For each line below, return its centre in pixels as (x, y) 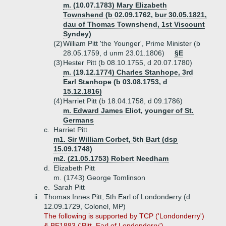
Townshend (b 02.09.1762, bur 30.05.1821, (135, 15)
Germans (78, 120)
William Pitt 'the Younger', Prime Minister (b (132, 43)
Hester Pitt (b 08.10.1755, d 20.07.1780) (128, 63)
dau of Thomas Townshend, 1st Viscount (134, 24)
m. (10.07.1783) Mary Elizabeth (115, 5)
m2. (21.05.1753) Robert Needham (111, 158)
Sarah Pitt (69, 187)
